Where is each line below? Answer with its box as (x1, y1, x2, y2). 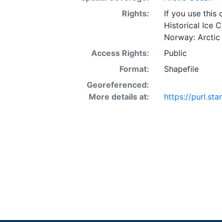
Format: (119, 63, 149, 74)
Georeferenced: (86, 79, 149, 90)
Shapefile (164, 63, 199, 74)
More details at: (88, 91, 149, 102)
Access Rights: (91, 48, 149, 58)
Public (164, 48, 187, 58)
